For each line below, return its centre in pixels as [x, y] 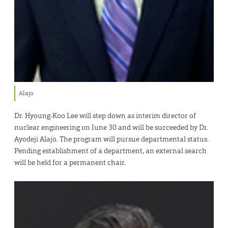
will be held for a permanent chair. [70, 162]
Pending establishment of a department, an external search [110, 150]
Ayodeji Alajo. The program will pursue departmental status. [111, 139]
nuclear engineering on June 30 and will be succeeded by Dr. [111, 127]
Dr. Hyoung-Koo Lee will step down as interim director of [105, 115]
